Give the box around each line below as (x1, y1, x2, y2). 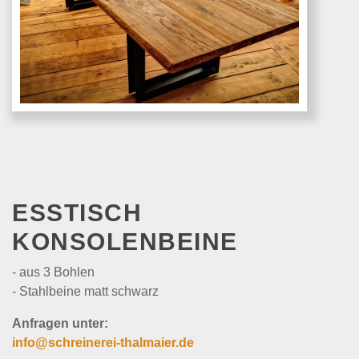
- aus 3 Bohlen (12, 265, 95, 279)
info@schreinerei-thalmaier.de (12, 336, 194, 349)
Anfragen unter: (12, 317, 108, 330)
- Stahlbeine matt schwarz (12, 284, 159, 298)
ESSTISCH (12, 200, 142, 226)
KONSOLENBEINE (12, 228, 238, 255)
